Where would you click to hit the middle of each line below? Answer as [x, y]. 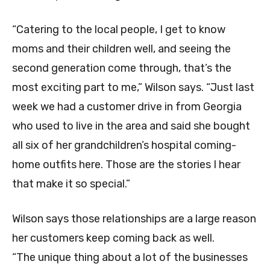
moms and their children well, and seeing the [121, 49]
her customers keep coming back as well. [113, 238]
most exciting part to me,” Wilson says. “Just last [133, 87]
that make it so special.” [71, 184]
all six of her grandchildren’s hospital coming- [124, 145]
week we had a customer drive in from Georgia [127, 106]
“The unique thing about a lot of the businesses [130, 257]
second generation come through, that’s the [122, 68]
